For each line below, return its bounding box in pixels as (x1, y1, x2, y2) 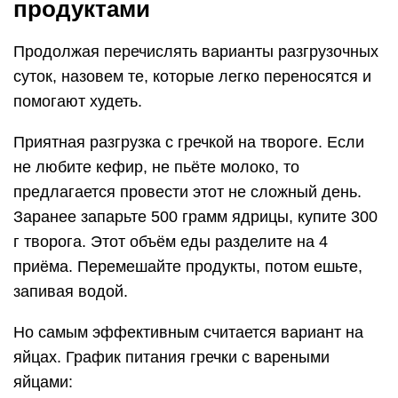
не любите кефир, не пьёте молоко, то (13, 158, 299, 177)
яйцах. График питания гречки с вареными (13, 348, 330, 367)
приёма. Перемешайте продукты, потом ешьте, (13, 258, 362, 276)
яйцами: (13, 373, 73, 392)
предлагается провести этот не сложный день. (13, 183, 362, 202)
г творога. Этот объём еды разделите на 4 (13, 233, 328, 251)
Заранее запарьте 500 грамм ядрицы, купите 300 (13, 208, 378, 227)
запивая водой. (13, 283, 128, 301)
